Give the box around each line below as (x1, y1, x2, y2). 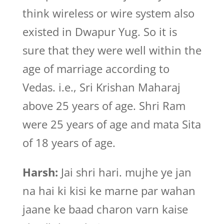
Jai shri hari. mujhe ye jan (57, 164, 191, 179)
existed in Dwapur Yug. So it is (22, 24, 177, 39)
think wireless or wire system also (22, 5, 194, 20)
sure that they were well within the (22, 42, 201, 57)
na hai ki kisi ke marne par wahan (22, 183, 195, 198)
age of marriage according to (22, 61, 169, 76)
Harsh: (22, 164, 58, 179)
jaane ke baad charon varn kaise (22, 201, 188, 216)
